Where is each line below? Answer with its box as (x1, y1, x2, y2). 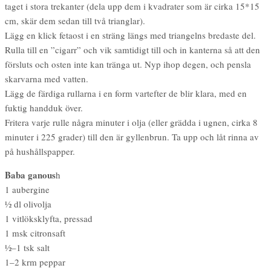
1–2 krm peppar (5, 255, 65, 268)
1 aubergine (5, 183, 50, 195)
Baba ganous (5, 168, 56, 181)
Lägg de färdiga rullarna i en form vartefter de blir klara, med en (5, 87, 247, 99)
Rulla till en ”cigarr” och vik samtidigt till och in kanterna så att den (5, 43, 260, 56)
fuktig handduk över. (5, 101, 83, 114)
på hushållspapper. (5, 145, 75, 157)
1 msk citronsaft (5, 226, 65, 239)
